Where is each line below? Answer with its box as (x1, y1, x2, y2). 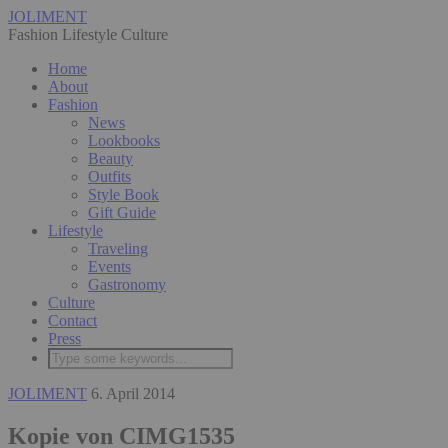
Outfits (88, 168, 131, 185)
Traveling (88, 240, 148, 257)
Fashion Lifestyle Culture (8, 26, 168, 43)
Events (88, 258, 131, 275)
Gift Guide (88, 204, 156, 221)
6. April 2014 (91, 385, 175, 402)
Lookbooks (88, 132, 160, 149)
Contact (48, 312, 97, 329)
